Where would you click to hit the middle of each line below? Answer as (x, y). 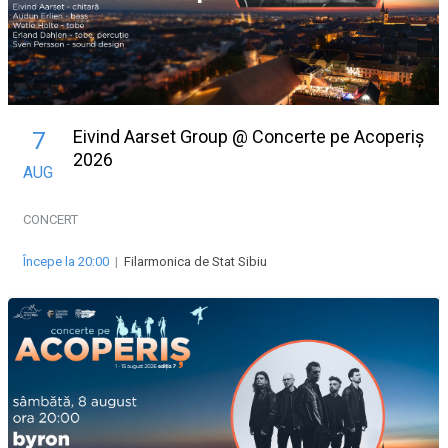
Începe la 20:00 (66, 261)
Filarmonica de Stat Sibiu (195, 261)
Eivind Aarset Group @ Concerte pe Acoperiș (248, 136)
